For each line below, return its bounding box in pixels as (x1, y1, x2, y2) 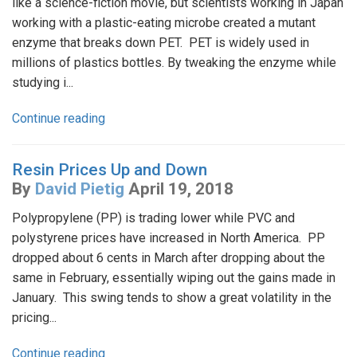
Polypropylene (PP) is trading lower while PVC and (12, 210, 295, 226)
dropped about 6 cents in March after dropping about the (12, 250, 325, 266)
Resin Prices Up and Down (12, 160, 207, 180)
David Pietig (35, 179, 124, 199)
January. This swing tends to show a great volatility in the (12, 290, 331, 306)
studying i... (12, 75, 73, 91)
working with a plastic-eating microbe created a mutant (12, 15, 316, 31)
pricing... (12, 310, 57, 326)
